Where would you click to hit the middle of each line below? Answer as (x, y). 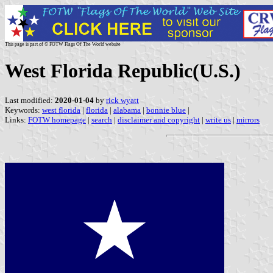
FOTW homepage (57, 119)
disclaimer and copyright (159, 119)
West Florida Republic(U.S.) (123, 71)
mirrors (248, 119)
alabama (127, 110)
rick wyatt (122, 100)
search (102, 119)
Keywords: (23, 110)
